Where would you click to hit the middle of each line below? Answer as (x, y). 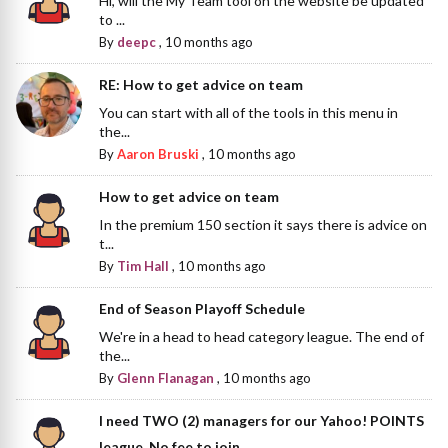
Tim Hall (143, 265)
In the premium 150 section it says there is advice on (263, 224)
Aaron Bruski (158, 153)
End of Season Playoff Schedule (202, 308)
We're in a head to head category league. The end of (262, 336)
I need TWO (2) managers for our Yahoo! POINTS (262, 420)
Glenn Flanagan (166, 377)
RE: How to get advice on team (201, 84)
